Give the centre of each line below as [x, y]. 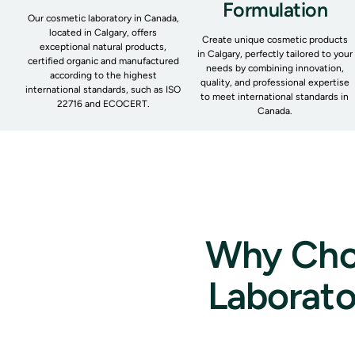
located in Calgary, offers [103, 32]
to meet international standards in [275, 96]
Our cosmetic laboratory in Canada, [103, 18]
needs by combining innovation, [275, 68]
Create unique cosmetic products [275, 39]
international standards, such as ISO [103, 89]
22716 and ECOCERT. [103, 103]
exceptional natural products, [103, 46]
